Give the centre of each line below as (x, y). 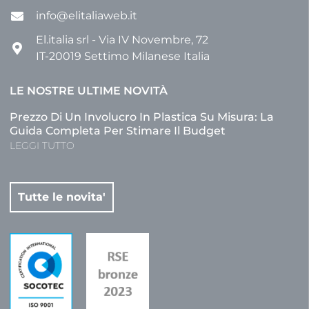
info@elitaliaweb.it (86, 15)
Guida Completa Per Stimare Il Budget (118, 130)
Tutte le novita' (62, 197)
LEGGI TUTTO (42, 145)
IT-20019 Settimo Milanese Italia (122, 56)
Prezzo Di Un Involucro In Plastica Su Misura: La (142, 117)
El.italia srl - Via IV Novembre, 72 (122, 39)
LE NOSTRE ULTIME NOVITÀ (89, 90)
